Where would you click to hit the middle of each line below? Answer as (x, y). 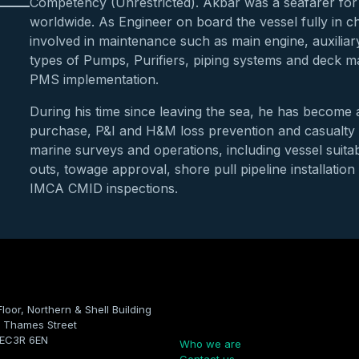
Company (210, 314)
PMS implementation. (95, 79)
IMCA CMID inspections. (104, 188)
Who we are (210, 344)
